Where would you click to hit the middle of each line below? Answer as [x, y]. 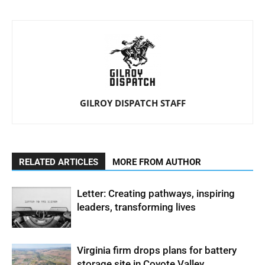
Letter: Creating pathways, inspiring [156, 194]
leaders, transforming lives [136, 207]
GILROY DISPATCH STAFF [132, 103]
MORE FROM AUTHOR [157, 162]
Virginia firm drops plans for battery [157, 251]
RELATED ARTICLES [59, 162]
